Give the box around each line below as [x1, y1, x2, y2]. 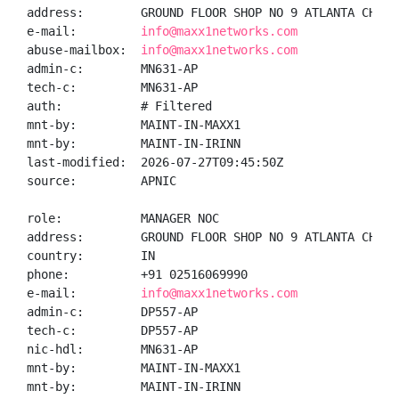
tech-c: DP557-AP [27, 323, 198, 338]
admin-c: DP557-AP [27, 305, 198, 319]
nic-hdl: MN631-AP [27, 342, 198, 356]
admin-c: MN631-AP [27, 61, 198, 76]
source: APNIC [27, 174, 176, 188]
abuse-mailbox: [27, 43, 141, 57]
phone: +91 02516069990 [27, 267, 248, 281]
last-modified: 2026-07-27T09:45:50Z [27, 155, 283, 169]
